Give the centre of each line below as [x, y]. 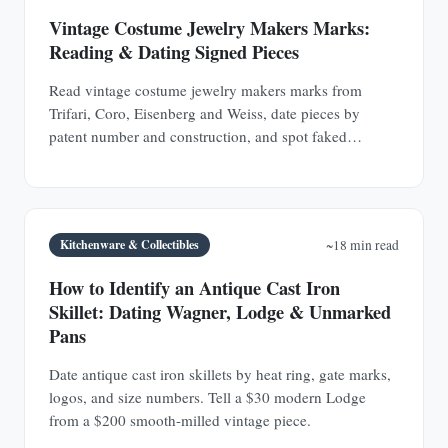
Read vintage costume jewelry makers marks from [205, 89]
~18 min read [362, 245]
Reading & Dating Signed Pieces [174, 51]
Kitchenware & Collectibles [130, 245]
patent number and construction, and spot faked [198, 135]
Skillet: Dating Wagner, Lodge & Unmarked [220, 311]
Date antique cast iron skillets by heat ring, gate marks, [220, 374]
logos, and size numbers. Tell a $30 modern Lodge [207, 397]
